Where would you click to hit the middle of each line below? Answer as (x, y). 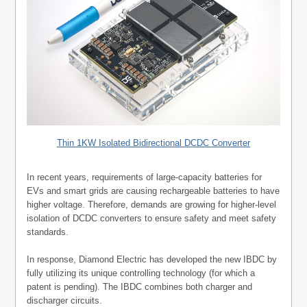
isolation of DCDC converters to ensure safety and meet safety (152, 219)
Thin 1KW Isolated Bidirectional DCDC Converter (153, 143)
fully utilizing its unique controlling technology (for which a (141, 273)
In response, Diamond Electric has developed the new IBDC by (152, 260)
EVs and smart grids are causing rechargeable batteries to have (153, 191)
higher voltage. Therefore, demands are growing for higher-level (152, 205)
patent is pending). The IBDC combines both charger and (140, 287)
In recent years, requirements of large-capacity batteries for (145, 177)
